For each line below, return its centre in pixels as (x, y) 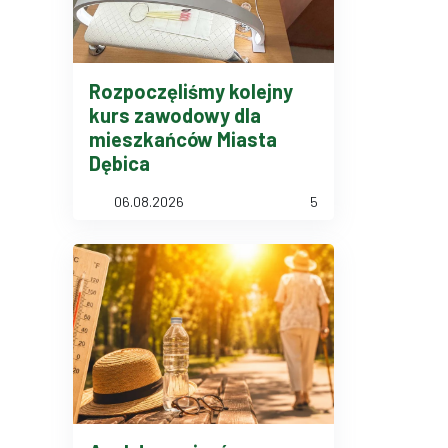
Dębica (119, 163)
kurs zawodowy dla (175, 115)
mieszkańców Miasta (183, 139)
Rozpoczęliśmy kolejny (191, 91)
